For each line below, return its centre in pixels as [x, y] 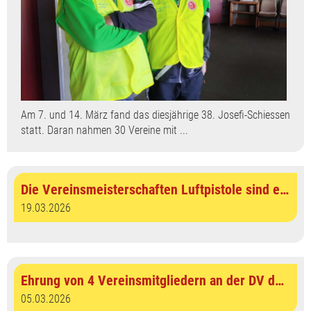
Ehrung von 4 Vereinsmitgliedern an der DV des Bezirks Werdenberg [279, 281]
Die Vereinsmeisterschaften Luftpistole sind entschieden [284, 190]
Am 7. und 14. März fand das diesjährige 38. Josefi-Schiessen [155, 115]
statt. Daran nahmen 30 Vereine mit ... [104, 131]
